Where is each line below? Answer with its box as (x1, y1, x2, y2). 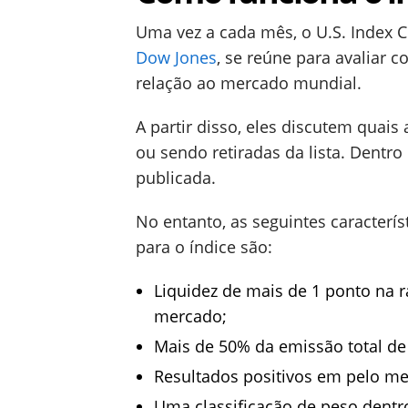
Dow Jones (136, 46, 217, 68)
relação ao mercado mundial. (136, 72, 362, 94)
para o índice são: (136, 236, 272, 258)
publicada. (136, 167, 216, 189)
